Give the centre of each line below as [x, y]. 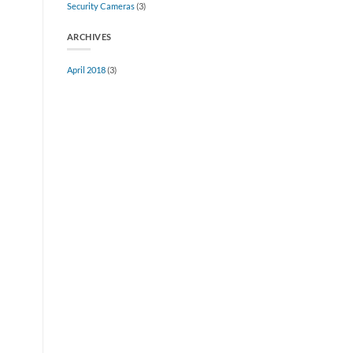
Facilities [155, 25]
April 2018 [86, 69]
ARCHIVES [89, 37]
